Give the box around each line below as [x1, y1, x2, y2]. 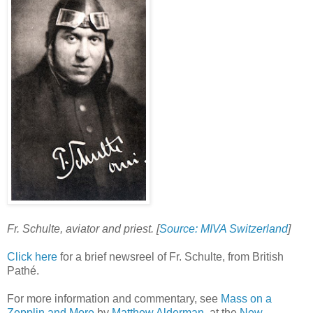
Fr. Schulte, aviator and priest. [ [7, 222, 159, 235]
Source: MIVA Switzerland [159, 222, 288, 235]
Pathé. [7, 264, 39, 277]
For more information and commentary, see [7, 292, 221, 305]
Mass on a [221, 292, 272, 305]
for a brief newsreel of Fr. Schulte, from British [57, 250, 284, 263]
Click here [7, 250, 57, 263]
